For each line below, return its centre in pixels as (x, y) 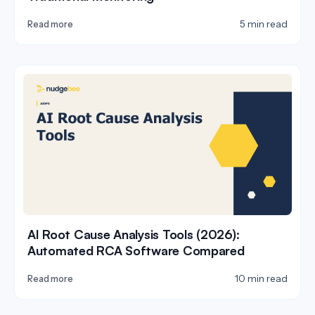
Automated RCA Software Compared (136, 250)
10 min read (261, 278)
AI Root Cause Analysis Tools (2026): (134, 234)
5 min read (264, 24)
